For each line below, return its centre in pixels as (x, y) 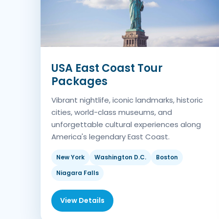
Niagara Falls (77, 173)
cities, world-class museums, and (112, 112)
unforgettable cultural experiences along (126, 125)
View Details (82, 201)
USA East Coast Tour (107, 68)
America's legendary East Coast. (110, 137)
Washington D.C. (120, 157)
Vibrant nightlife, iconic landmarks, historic (127, 100)
